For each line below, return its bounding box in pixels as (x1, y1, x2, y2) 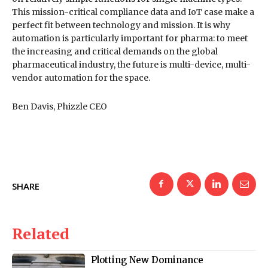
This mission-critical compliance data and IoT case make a (12, 6, 254, 17)
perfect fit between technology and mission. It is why (12, 19, 230, 31)
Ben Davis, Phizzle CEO (12, 100, 107, 112)
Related (12, 223, 69, 243)
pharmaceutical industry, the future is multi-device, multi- (12, 59, 251, 70)
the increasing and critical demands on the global (12, 45, 218, 57)
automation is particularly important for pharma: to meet (12, 32, 248, 44)
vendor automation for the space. (12, 72, 150, 83)
